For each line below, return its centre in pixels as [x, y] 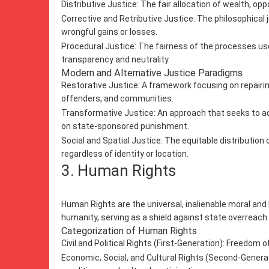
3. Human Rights [120, 171]
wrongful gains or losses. [109, 32]
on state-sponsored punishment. [125, 126]
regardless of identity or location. [125, 154]
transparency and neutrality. [116, 59]
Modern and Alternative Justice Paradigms [152, 73]
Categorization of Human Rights [129, 231]
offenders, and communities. [117, 98]
